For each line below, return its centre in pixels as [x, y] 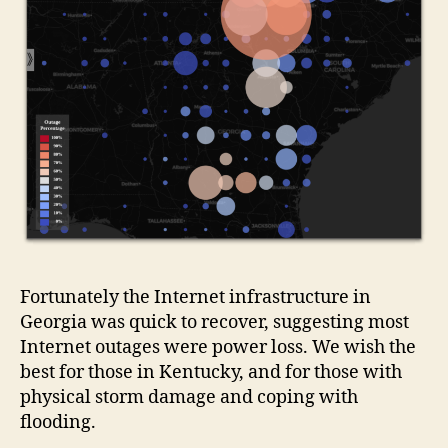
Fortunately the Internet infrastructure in [195, 297]
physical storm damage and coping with [189, 397]
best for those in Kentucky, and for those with [211, 372]
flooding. [58, 422]
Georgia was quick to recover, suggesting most [214, 322]
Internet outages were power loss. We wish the [218, 347]
